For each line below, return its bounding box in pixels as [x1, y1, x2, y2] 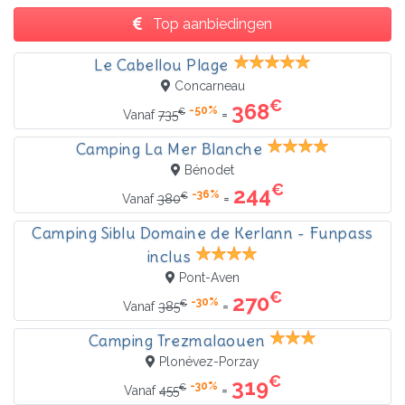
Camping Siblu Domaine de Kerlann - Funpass [32, 222, 373, 243]
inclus [146, 246, 192, 267]
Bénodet [184, 162, 234, 177]
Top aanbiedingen [149, 14, 272, 33]
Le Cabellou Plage [94, 54, 229, 75]
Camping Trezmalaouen [88, 330, 266, 351]
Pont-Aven [179, 269, 240, 285]
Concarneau [174, 78, 245, 93]
